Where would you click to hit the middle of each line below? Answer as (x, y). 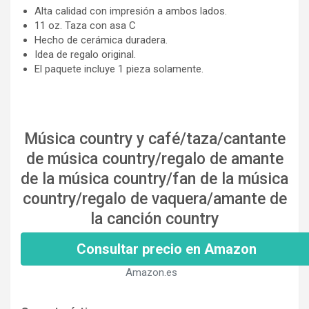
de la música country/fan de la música (154, 179)
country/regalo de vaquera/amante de (154, 199)
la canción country (154, 219)
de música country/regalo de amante (154, 159)
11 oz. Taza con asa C (85, 25)
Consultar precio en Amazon (167, 249)
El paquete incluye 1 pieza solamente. (119, 69)
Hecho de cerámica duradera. (101, 40)
